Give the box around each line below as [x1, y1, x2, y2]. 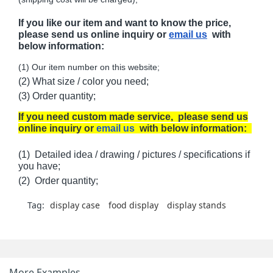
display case [50, 199, 100, 211]
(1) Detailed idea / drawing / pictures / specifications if [18, 149, 250, 160]
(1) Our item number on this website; [18, 62, 160, 72]
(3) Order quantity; [18, 91, 96, 101]
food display [108, 199, 158, 211]
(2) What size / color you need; [18, 76, 149, 87]
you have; [18, 161, 60, 171]
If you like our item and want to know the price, [18, 18, 231, 28]
